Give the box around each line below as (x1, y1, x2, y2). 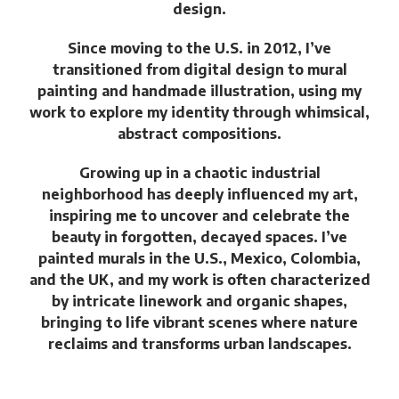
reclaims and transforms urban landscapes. (47, 335, 352, 353)
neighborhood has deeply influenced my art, (41, 185, 358, 203)
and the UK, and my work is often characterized (28, 271, 370, 289)
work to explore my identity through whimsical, (29, 103, 370, 121)
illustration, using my (210, 82, 362, 100)
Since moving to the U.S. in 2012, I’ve (68, 39, 331, 57)
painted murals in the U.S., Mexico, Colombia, (38, 249, 361, 267)
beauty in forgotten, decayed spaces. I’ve (52, 228, 347, 246)
